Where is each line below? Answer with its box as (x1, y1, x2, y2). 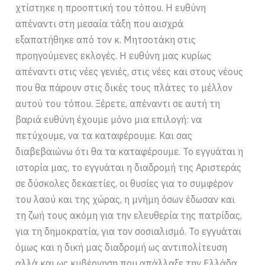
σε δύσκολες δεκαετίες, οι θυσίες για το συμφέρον (15, 177, 234, 190)
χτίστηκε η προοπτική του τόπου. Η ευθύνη (15, 2, 206, 14)
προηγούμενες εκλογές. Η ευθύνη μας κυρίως (15, 50, 212, 62)
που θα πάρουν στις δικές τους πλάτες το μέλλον (15, 82, 233, 94)
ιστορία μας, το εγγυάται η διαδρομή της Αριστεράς (15, 161, 242, 174)
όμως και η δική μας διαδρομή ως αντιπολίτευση (15, 241, 228, 254)
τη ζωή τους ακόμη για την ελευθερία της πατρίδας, (15, 209, 243, 222)
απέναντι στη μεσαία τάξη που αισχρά (15, 18, 184, 30)
